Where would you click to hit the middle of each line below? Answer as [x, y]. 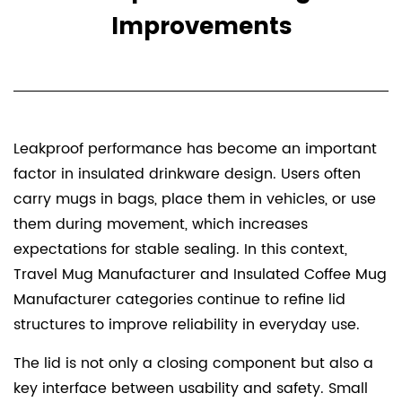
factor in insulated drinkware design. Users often [187, 174]
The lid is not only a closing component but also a [193, 363]
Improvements [201, 27]
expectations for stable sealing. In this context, [180, 249]
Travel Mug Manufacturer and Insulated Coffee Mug [200, 274]
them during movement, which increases [161, 224]
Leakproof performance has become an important [195, 149]
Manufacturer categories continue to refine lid [179, 299]
